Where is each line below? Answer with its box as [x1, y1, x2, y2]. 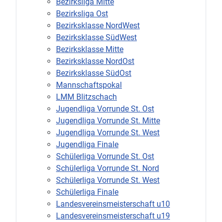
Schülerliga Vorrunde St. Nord [56, 163, 159, 173]
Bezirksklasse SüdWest [56, 32, 137, 42]
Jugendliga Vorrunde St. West [56, 127, 160, 137]
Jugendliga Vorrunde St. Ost [56, 104, 154, 113]
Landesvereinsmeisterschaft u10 [56, 199, 170, 209]
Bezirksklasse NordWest [56, 20, 140, 30]
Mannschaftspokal [56, 80, 122, 90]
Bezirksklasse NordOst [56, 56, 134, 66]
